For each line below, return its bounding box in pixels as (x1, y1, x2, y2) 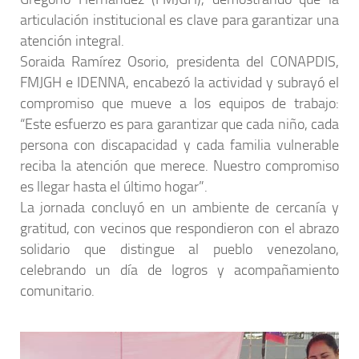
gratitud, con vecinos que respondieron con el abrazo (20, 220, 339, 237)
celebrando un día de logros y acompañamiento (20, 261, 339, 279)
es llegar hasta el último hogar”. (20, 178, 208, 196)
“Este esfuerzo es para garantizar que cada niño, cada (20, 115, 339, 133)
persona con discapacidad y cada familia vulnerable (20, 136, 339, 154)
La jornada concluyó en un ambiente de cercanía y (20, 199, 339, 216)
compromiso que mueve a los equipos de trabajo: (20, 95, 339, 112)
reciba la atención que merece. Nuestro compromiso (20, 157, 339, 175)
